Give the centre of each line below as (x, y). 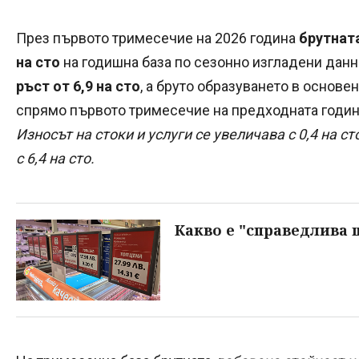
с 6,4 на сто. (55, 158)
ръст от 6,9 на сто (78, 86)
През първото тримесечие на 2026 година (157, 38)
